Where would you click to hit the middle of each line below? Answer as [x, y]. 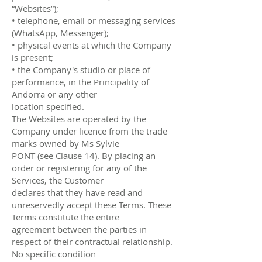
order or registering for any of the [79, 168]
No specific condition [54, 254]
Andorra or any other [54, 94]
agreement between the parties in [79, 229]
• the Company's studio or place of [81, 69]
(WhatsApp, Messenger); [60, 32]
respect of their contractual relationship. [92, 241]
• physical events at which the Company [92, 45]
